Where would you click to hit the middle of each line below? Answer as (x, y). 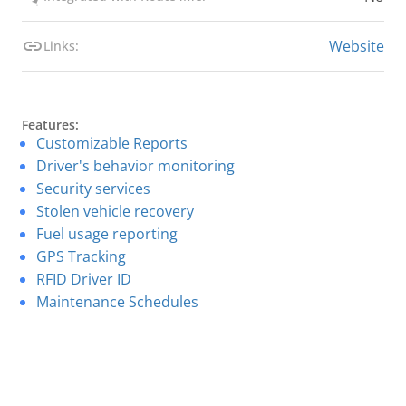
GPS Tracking (81, 256)
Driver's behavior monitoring (135, 166)
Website (357, 46)
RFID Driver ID (84, 279)
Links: (61, 46)
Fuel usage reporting (107, 234)
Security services (93, 188)
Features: (50, 125)
